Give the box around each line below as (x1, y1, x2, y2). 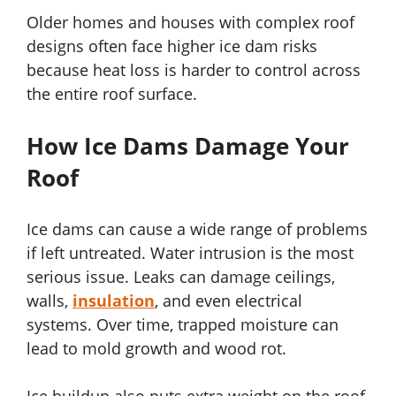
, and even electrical (155, 290, 302, 312)
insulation (72, 290, 155, 312)
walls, (27, 290, 72, 312)
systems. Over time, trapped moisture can (27, 314, 339, 336)
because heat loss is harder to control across (27, 59, 361, 81)
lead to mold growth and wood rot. (27, 338, 286, 360)
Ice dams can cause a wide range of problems (27, 218, 368, 240)
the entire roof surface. (27, 83, 197, 105)
